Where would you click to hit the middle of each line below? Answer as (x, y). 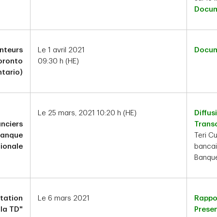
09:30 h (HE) (58, 61)
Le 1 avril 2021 (61, 50)
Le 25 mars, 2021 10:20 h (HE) (87, 113)
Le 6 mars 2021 (64, 198)
